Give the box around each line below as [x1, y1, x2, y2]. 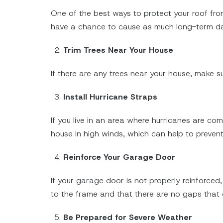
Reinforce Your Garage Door [63, 152, 175, 163]
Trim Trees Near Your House [63, 45, 173, 56]
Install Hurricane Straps [63, 92, 157, 103]
